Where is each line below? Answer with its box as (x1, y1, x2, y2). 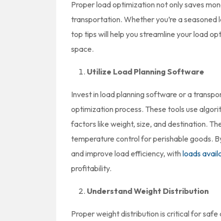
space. (71, 43, 94, 54)
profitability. (71, 163, 111, 173)
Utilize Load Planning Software (87, 66, 204, 76)
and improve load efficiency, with (71, 148, 183, 158)
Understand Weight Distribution (87, 185, 209, 196)
